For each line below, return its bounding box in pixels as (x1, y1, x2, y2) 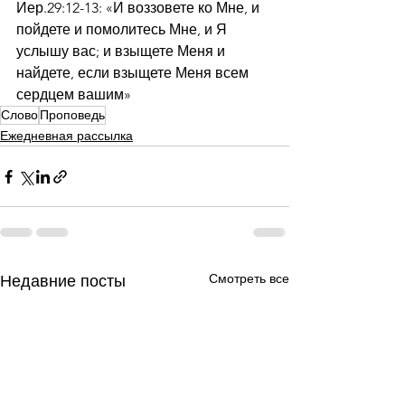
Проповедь (40, 107, 105, 123)
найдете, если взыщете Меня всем (16, 64, 252, 81)
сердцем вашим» (16, 86, 131, 103)
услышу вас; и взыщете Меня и (16, 42, 229, 60)
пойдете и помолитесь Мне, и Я (16, 21, 231, 38)
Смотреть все (209, 270, 289, 287)
